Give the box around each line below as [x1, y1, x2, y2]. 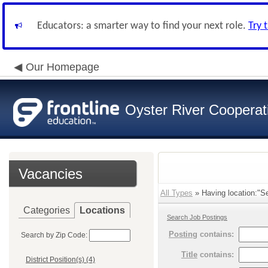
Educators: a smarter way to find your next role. [37, 20, 248, 32]
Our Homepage [26, 61, 99, 73]
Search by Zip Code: [21, 231, 87, 239]
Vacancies [19, 166, 83, 182]
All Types [160, 188, 193, 197]
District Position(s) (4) [26, 255, 95, 264]
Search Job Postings [167, 214, 227, 221]
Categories [23, 205, 70, 215]
